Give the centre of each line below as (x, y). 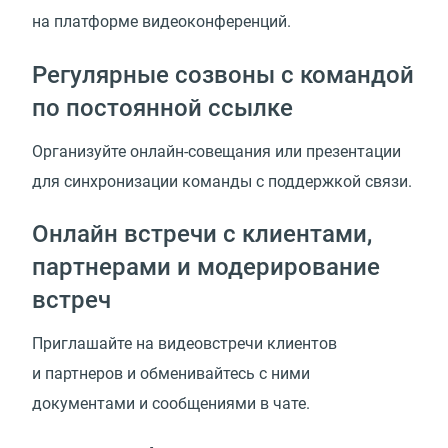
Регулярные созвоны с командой (223, 74)
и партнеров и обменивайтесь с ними (171, 374)
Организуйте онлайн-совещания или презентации (216, 151)
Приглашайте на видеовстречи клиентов (184, 344)
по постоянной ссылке (162, 107)
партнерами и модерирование (206, 267)
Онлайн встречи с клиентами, (202, 234)
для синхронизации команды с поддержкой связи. (222, 181)
